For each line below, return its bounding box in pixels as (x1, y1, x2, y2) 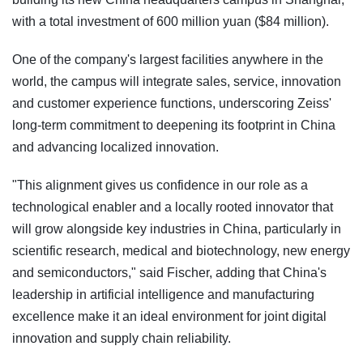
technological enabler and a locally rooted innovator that (12, 199, 333, 214)
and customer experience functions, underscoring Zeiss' (12, 96, 331, 110)
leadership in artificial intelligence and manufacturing (12, 287, 314, 301)
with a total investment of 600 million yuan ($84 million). (12, 14, 329, 28)
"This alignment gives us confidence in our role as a (12, 177, 308, 192)
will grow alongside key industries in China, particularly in (12, 221, 341, 236)
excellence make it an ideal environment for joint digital (12, 309, 327, 323)
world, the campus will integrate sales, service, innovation (12, 74, 341, 88)
